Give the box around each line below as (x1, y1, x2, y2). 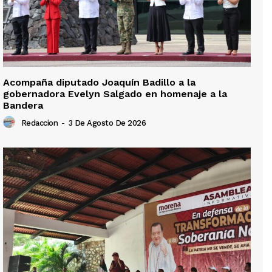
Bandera (3, 99, 43, 111)
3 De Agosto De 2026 (67, 118, 146, 127)
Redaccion (21, 118, 58, 127)
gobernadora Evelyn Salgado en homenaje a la (3, 87, 227, 100)
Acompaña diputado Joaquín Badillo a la (3, 76, 195, 88)
